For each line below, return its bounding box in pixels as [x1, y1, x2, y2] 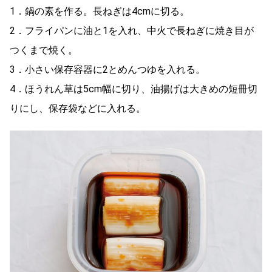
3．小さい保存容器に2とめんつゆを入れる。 [10, 63, 205, 75]
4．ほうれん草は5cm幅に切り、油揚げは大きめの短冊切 [10, 83, 257, 95]
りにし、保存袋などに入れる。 [10, 102, 146, 114]
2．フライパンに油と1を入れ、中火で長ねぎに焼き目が [10, 24, 254, 36]
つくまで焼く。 [10, 44, 78, 56]
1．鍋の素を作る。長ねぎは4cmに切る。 [10, 5, 189, 17]
